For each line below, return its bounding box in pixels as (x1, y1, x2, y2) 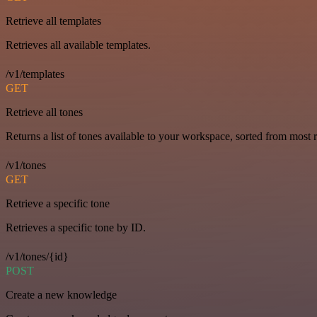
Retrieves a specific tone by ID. (6, 221, 146, 234)
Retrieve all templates (6, 15, 101, 28)
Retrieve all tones (6, 106, 83, 119)
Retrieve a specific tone (6, 197, 110, 210)
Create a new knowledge (6, 289, 117, 301)
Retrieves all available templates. (6, 39, 151, 52)
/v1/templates (6, 68, 64, 81)
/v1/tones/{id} (6, 250, 69, 263)
